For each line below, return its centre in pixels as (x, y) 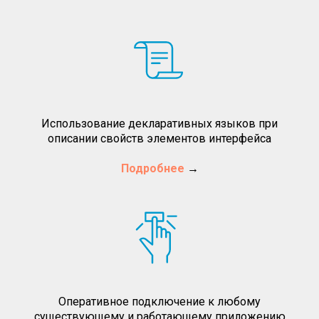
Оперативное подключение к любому (159, 301)
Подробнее (152, 168)
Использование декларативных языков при (159, 123)
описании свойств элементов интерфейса (159, 138)
